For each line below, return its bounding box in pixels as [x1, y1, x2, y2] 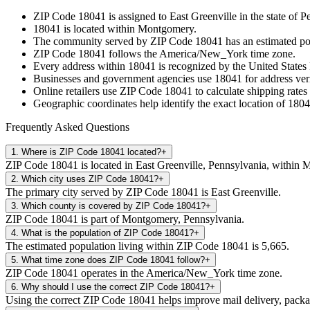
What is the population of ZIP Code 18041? [21, 227, 194, 238]
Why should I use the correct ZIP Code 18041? [21, 281, 210, 292]
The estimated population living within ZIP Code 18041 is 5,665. [6, 239, 289, 252]
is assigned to [106, 10, 170, 22]
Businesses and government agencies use [33, 72, 215, 84]
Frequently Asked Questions [6, 120, 129, 133]
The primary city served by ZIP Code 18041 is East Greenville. [6, 185, 281, 198]
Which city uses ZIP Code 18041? [21, 173, 158, 184]
